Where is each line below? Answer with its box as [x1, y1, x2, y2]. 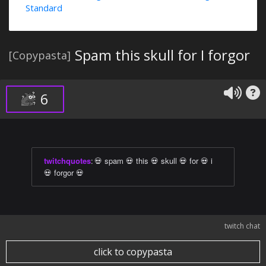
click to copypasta [94, 245, 172, 258]
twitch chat [224, 221, 260, 231]
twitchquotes [44, 155, 91, 166]
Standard [26, 2, 62, 14]
